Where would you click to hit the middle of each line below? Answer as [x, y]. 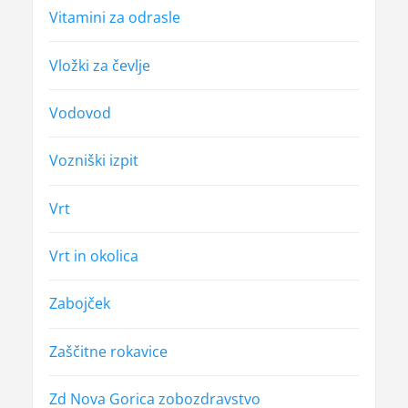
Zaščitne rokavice [108, 351]
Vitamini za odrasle [114, 18]
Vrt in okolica [93, 256]
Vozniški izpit [93, 161]
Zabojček [79, 304]
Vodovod [80, 112]
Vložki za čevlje [99, 65]
